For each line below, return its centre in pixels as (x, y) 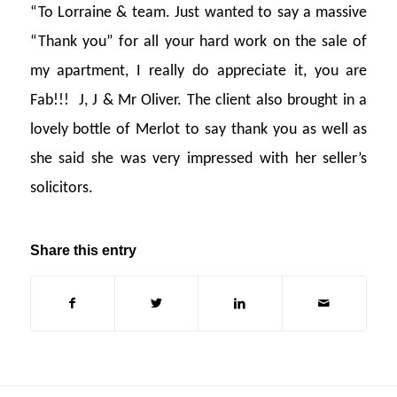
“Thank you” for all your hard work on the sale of (198, 42)
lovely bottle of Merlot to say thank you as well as (198, 129)
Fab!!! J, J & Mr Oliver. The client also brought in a (198, 100)
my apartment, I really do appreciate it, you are (198, 71)
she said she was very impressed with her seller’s (198, 159)
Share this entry (83, 250)
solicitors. (61, 188)
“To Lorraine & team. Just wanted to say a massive (198, 12)
